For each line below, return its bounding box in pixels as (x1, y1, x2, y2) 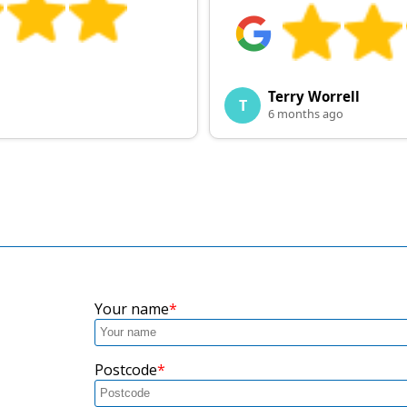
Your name (94, 298, 170, 319)
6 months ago (268, 104, 343, 122)
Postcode (94, 359, 158, 380)
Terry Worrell (268, 86, 360, 105)
